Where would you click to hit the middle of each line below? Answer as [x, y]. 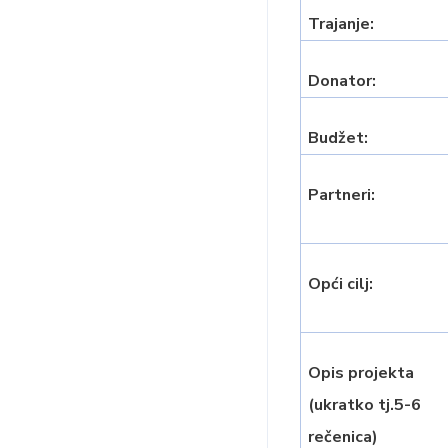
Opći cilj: [341, 284]
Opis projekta [361, 373]
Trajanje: [341, 24]
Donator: [342, 81]
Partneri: [342, 195]
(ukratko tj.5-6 [365, 405]
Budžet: [338, 138]
